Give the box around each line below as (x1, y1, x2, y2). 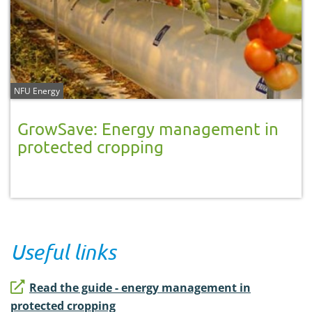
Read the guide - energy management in (29, 279, 251, 295)
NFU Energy (14, 84, 60, 97)
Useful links (10, 239, 116, 264)
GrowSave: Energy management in (17, 118, 279, 139)
